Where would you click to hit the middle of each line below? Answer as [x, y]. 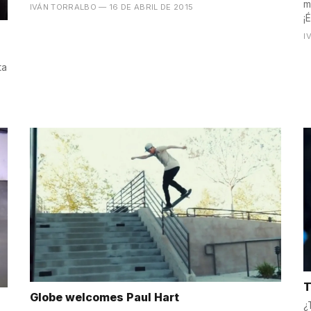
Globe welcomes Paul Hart [104, 297]
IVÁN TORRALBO [63, 7]
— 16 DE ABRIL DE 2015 [146, 7]
